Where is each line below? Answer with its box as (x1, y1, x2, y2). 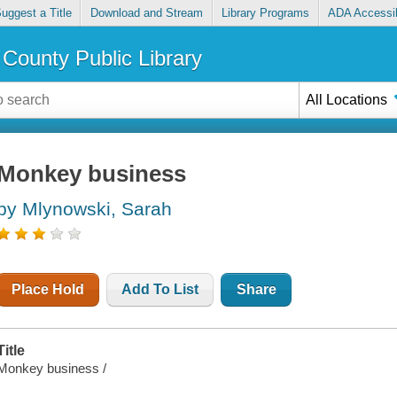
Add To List (121, 282, 199, 298)
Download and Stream (90, 6, 203, 20)
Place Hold (12, 282, 85, 298)
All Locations (306, 91, 388, 107)
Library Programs (222, 6, 310, 20)
